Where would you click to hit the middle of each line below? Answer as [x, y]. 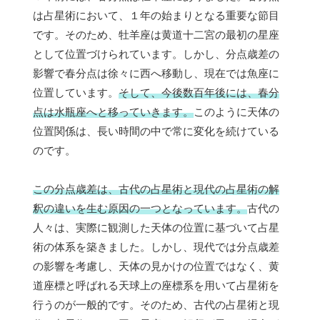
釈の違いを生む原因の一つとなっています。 [140, 208]
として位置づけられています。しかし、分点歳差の [156, 54]
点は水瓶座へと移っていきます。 [113, 111]
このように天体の [236, 111]
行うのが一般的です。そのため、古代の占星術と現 [156, 304]
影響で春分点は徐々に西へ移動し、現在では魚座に [156, 73]
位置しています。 [76, 92]
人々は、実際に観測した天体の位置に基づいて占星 [156, 227]
